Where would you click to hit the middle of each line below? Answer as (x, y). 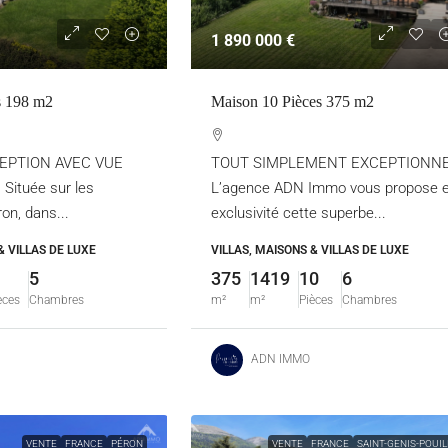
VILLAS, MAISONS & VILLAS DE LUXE (310, 249)
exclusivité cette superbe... (299, 212)
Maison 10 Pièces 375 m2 (293, 101)
